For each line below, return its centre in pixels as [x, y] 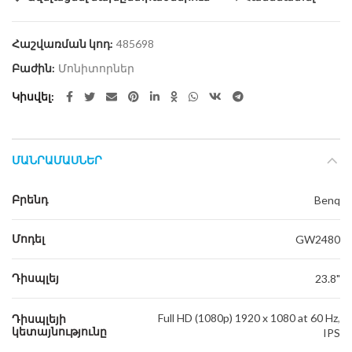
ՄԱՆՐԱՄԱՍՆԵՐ [57, 161]
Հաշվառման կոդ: [64, 44]
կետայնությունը [59, 332]
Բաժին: [35, 68]
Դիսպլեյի [39, 319]
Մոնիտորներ [96, 68]
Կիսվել [31, 97]
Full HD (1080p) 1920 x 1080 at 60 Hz [248, 318]
